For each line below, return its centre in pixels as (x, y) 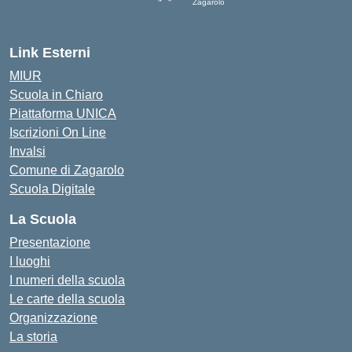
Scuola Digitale (52, 189)
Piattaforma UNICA (63, 114)
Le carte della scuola (67, 299)
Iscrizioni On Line (58, 132)
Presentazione (50, 242)
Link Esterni (50, 53)
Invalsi (27, 151)
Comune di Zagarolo (67, 170)
